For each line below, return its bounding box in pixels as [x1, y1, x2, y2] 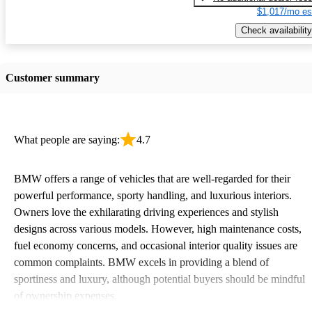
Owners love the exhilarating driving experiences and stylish [14, 205, 279, 218]
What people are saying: [14, 133, 120, 146]
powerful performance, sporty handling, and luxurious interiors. [14, 189, 292, 201]
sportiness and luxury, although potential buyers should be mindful [14, 272, 305, 285]
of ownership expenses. [14, 289, 117, 302]
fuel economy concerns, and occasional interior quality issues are [14, 239, 297, 251]
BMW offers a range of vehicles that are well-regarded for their [14, 172, 290, 185]
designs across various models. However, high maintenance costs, [14, 222, 302, 235]
